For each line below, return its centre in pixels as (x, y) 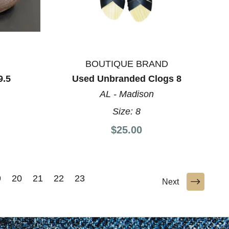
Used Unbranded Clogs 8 (127, 78)
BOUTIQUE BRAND (127, 64)
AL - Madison (127, 94)
